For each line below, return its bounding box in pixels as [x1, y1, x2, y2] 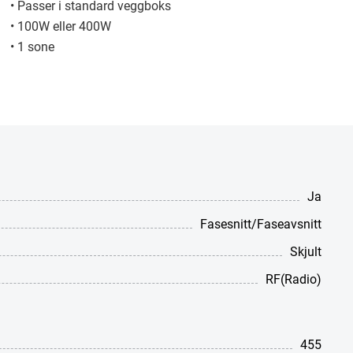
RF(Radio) [266, 270, 321, 287]
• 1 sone [10, 38, 55, 54]
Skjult [290, 243, 321, 259]
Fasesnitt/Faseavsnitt [200, 215, 321, 232]
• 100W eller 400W [10, 17, 112, 34]
